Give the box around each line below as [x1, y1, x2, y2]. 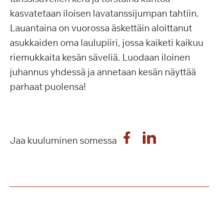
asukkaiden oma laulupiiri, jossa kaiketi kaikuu [10, 37, 203, 48]
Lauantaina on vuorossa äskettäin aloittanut [10, 22, 192, 34]
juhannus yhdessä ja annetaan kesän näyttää [10, 66, 196, 78]
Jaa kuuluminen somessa [10, 134, 117, 146]
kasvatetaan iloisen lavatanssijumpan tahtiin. [10, 7, 199, 19]
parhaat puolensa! [10, 81, 86, 92]
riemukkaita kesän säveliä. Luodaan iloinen [10, 51, 190, 63]
